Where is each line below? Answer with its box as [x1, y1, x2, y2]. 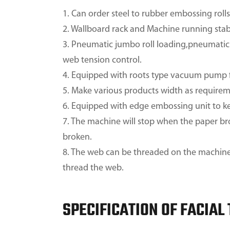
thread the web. [63, 163, 124, 173]
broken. [63, 132, 92, 142]
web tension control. [63, 55, 142, 65]
